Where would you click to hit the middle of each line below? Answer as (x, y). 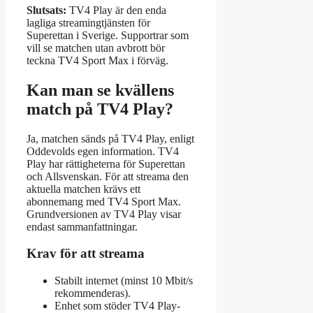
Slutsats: (46, 10)
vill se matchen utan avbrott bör (96, 48)
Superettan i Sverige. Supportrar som (108, 35)
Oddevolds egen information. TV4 (103, 151)
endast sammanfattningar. (82, 226)
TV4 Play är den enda (116, 10)
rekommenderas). (93, 293)
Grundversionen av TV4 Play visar (104, 214)
